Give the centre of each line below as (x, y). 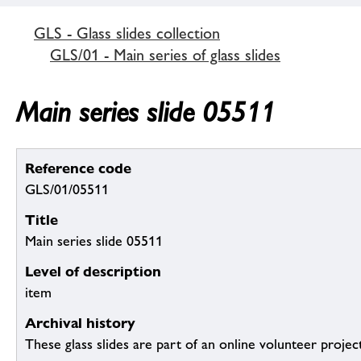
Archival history (80, 323)
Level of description (93, 272)
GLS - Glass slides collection (127, 33)
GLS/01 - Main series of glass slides (165, 54)
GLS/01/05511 (67, 190)
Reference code (78, 168)
